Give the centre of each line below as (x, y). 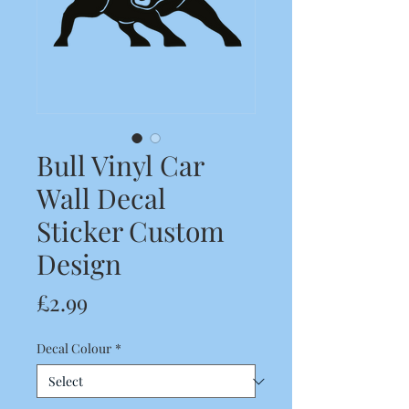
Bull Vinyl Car (120, 165)
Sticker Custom (131, 231)
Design (79, 264)
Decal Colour (74, 348)
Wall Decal (101, 198)
